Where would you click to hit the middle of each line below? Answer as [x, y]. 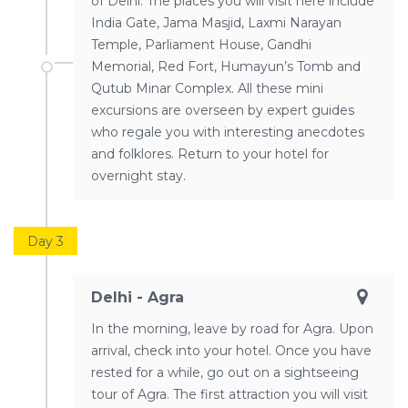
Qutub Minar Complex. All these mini [207, 88]
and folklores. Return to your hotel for [210, 153]
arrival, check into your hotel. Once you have [231, 350]
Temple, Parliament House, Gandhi [201, 44]
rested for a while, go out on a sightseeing [225, 372]
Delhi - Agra [138, 297]
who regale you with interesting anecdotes [228, 132]
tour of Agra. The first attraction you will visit [229, 394]
